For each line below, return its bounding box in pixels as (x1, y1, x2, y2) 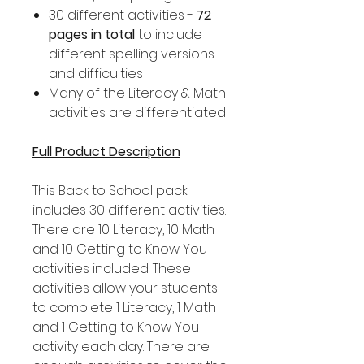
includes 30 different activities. (32, 201, 226, 219)
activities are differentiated (49, 103, 226, 122)
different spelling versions (49, 45, 214, 63)
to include (135, 25, 202, 44)
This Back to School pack (32, 181, 188, 200)
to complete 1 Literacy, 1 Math (32, 298, 216, 317)
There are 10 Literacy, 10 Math (32, 220, 214, 239)
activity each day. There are (32, 337, 210, 356)
